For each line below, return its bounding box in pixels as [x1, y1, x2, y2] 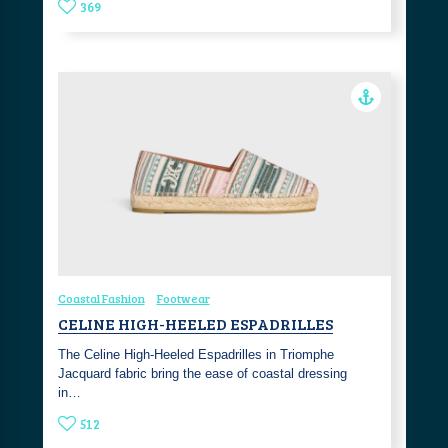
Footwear [156, 290, 210, 307]
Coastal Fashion [57, 290, 145, 307]
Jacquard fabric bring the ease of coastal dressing [57, 366, 347, 382]
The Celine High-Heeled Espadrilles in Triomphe [57, 347, 334, 363]
